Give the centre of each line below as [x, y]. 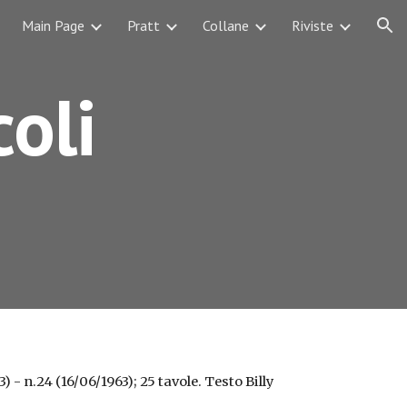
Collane [226, 25]
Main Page [53, 25]
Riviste [313, 25]
